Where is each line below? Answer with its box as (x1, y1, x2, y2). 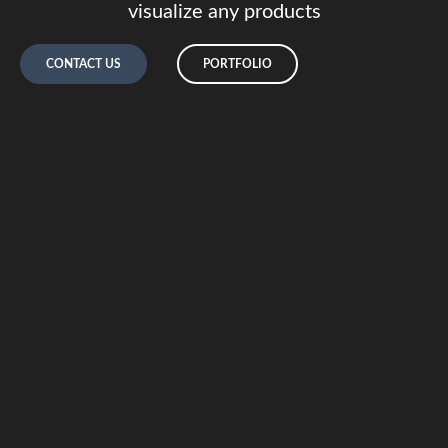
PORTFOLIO (203, 58, 272, 70)
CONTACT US (46, 58, 121, 70)
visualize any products (127, 2, 321, 22)
